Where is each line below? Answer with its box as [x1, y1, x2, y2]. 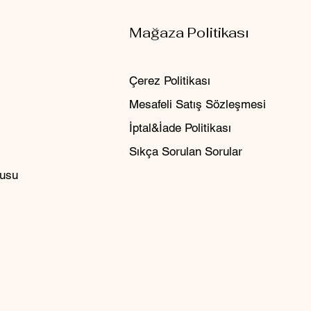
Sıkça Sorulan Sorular [128, 144, 242, 158]
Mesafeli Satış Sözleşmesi [128, 97, 266, 111]
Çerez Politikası [128, 74, 210, 87]
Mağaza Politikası [128, 24, 249, 42]
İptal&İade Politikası [128, 121, 231, 135]
